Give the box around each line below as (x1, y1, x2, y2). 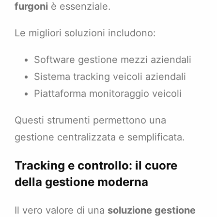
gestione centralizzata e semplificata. (15, 131, 185, 143)
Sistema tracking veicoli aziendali (34, 71, 186, 83)
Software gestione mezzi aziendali (34, 54, 191, 66)
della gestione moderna (15, 175, 148, 189)
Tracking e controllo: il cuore (15, 158, 177, 173)
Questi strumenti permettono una (15, 114, 166, 126)
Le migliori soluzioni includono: (15, 27, 156, 39)
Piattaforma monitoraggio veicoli (34, 88, 182, 100)
